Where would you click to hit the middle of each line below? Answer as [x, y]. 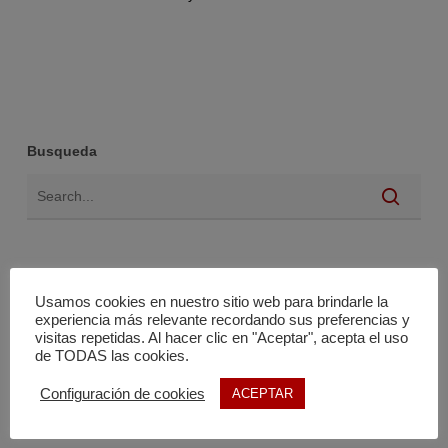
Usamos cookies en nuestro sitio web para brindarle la [211, 302]
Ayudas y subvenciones [101, 423]
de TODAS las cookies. [112, 356]
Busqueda [61, 151]
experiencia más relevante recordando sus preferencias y [222, 320]
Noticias [51, 389]
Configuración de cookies [122, 393]
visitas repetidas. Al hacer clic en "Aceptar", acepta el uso [221, 338]
